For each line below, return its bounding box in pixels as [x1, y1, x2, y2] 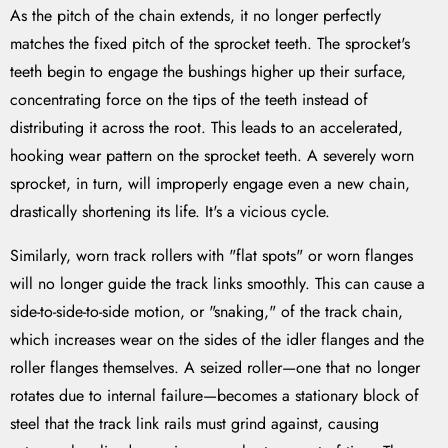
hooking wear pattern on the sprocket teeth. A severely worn [10, 144, 414, 168]
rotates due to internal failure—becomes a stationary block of [10, 384, 419, 408]
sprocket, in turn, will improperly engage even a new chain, [10, 172, 410, 196]
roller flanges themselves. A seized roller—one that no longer [10, 356, 420, 380]
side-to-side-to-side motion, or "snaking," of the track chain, [10, 300, 403, 324]
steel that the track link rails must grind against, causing [10, 412, 379, 436]
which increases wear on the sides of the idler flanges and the [10, 328, 424, 352]
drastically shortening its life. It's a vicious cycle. [10, 200, 330, 224]
